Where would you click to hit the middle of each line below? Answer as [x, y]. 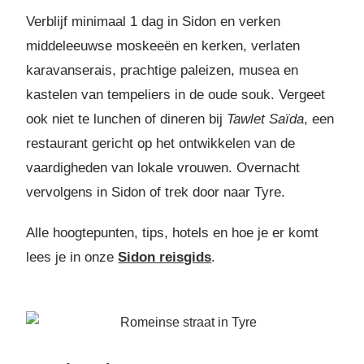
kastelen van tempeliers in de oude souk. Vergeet [176, 95]
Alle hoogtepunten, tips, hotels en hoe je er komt [173, 233]
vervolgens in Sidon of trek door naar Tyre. [156, 193]
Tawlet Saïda [266, 119]
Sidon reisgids [165, 258]
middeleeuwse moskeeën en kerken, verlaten [163, 46]
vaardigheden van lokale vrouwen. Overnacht [163, 168]
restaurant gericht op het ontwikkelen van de [161, 144]
